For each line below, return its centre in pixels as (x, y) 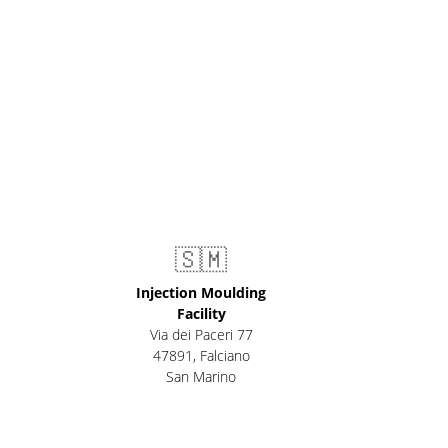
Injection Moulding (201, 293)
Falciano (224, 356)
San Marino (201, 377)
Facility (201, 314)
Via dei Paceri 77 (201, 335)
